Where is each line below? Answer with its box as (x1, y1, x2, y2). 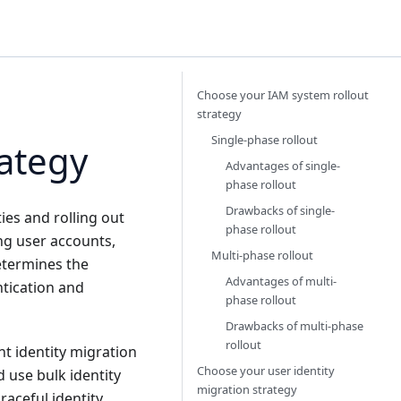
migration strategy (197, 381, 297, 397)
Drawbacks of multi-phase (226, 318, 363, 334)
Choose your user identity (197, 363, 335, 379)
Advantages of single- (226, 158, 340, 174)
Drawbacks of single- (226, 202, 335, 218)
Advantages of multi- (226, 273, 337, 289)
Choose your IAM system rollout (197, 87, 369, 103)
